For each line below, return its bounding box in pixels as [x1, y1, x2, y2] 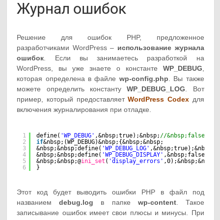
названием [17, 198, 59, 206]
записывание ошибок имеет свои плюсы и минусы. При [17, 208, 204, 217]
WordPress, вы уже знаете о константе [17, 64, 163, 72]
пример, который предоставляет [17, 95, 128, 103]
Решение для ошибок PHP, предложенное [17, 33, 204, 41]
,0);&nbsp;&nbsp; [164, 157, 219, 165]
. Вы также [168, 74, 204, 82]
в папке [93, 198, 138, 206]
